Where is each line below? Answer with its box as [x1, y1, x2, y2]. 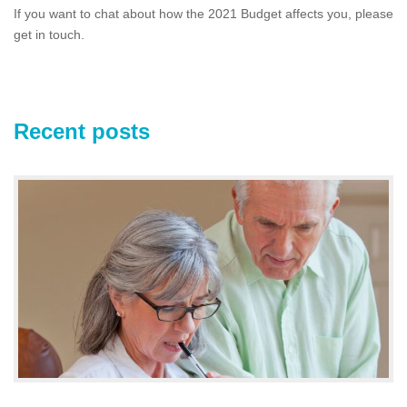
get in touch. [14, 27, 84, 42]
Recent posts [14, 119, 150, 144]
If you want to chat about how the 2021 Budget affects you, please [14, 6, 393, 21]
